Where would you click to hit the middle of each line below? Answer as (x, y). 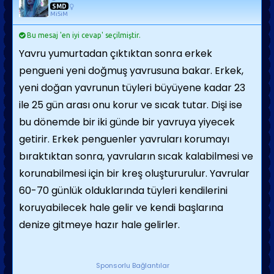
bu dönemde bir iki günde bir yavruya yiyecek (127, 122)
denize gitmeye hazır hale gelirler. (99, 225)
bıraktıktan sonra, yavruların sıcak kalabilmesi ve (136, 156)
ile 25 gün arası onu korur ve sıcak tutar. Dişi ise (131, 105)
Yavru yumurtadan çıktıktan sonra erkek (116, 54)
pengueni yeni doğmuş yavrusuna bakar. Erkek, (131, 71)
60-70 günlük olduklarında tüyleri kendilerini (123, 191)
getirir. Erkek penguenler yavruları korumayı (124, 139)
